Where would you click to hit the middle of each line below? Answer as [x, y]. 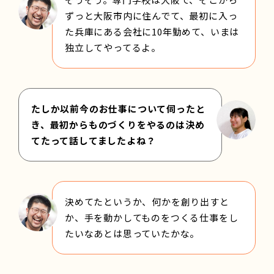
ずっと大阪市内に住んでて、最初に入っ [151, 15]
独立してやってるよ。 [113, 47]
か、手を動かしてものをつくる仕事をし [152, 217]
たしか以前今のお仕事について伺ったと [118, 108]
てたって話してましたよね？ [94, 140]
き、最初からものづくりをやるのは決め [118, 124]
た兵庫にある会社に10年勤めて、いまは [152, 31]
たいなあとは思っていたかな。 [132, 233]
